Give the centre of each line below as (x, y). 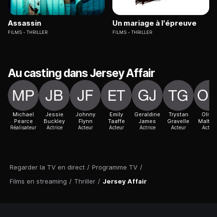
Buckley (54, 121)
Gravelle (178, 121)
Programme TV (115, 167)
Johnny (85, 115)
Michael (23, 115)
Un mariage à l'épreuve (155, 23)
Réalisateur (23, 128)
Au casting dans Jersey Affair (81, 73)
